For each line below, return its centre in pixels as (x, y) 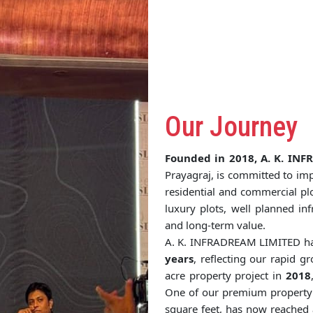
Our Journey (231, 127)
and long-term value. (215, 225)
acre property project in (225, 276)
